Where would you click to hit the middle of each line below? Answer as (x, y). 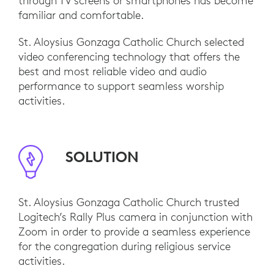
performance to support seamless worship (121, 86)
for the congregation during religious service (124, 246)
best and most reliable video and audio (113, 71)
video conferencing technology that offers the (129, 56)
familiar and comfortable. (81, 15)
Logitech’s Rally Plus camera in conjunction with (135, 217)
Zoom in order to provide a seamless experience (134, 231)
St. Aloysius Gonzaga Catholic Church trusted (129, 202)
